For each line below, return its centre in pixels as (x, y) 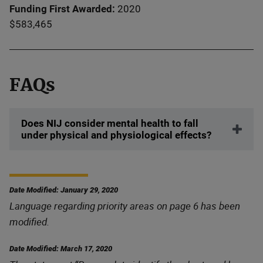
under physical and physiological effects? (116, 135)
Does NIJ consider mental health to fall (110, 123)
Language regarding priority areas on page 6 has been (125, 206)
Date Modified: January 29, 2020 (64, 190)
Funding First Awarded (61, 9)
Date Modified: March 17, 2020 (61, 249)
